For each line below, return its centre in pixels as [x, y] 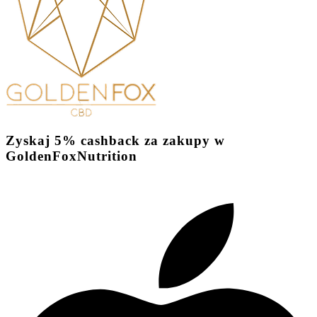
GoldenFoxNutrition [71, 156]
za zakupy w [185, 141]
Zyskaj [28, 141]
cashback [110, 141]
